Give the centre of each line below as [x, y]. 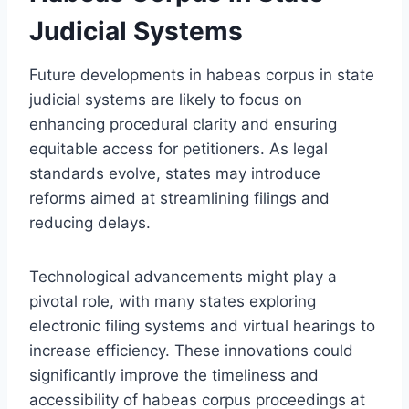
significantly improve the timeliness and [174, 375]
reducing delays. [90, 222]
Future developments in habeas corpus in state [202, 74]
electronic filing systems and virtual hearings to [202, 325]
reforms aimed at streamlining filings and [179, 198]
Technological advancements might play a [183, 276]
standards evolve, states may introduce [175, 173]
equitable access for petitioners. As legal [178, 148]
